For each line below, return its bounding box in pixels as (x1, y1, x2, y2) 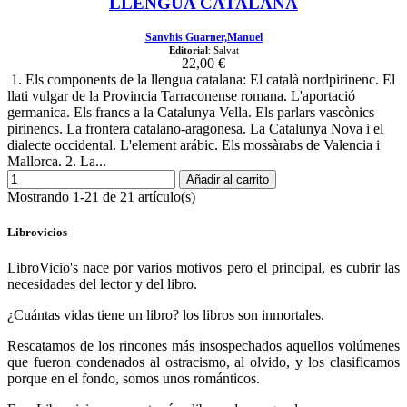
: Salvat (207, 45, 239, 55)
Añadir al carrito (186, 173, 269, 186)
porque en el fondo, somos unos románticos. (7, 371, 260, 387)
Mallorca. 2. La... (7, 154, 106, 169)
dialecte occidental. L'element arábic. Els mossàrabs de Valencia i (7, 137, 380, 153)
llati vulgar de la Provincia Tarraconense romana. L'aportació (7, 88, 355, 104)
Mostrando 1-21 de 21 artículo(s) (7, 189, 195, 204)
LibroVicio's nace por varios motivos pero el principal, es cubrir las (7, 260, 400, 276)
